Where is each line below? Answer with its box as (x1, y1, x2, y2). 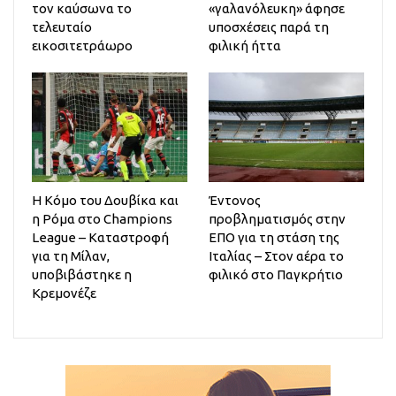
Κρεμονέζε (32, 285, 96, 301)
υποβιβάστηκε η (32, 266, 132, 282)
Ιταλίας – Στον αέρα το (209, 247, 344, 263)
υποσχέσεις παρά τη (209, 19, 329, 35)
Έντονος (209, 192, 261, 208)
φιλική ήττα (209, 38, 281, 54)
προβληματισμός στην (209, 210, 346, 226)
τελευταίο (32, 19, 92, 35)
